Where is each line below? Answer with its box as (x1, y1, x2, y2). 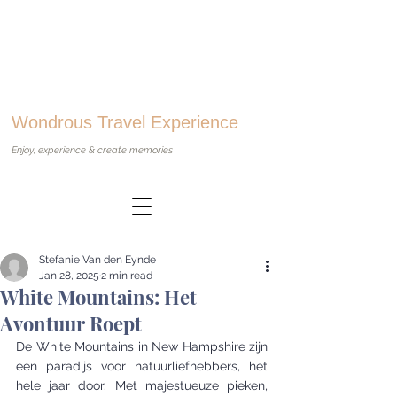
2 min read (101, 269, 152, 282)
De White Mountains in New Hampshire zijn (16, 339, 268, 354)
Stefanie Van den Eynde (39, 253, 156, 266)
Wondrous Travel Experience (12, 113, 238, 132)
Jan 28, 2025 (39, 269, 99, 282)
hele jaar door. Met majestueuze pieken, (16, 378, 268, 393)
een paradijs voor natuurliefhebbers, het (16, 359, 268, 373)
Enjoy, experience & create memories (12, 144, 173, 156)
